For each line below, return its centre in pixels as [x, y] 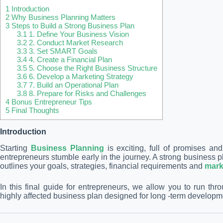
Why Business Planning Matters [62, 17]
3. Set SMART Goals [62, 51]
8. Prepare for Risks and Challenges [86, 94]
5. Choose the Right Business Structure [92, 68]
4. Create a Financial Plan [69, 60]
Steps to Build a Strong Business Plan [72, 26]
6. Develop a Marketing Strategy [80, 77]
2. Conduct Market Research [75, 43]
